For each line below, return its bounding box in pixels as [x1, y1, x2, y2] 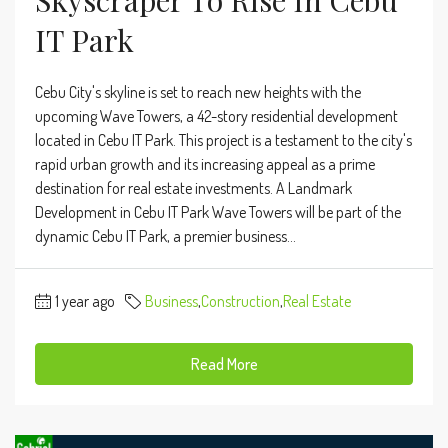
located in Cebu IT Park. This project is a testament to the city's [35, 130, 412, 150]
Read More [190, 354, 258, 374]
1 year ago [55, 291, 115, 311]
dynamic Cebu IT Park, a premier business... [35, 226, 296, 246]
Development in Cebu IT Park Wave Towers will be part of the [35, 202, 401, 222]
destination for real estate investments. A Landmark [35, 178, 352, 198]
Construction [201, 291, 280, 311]
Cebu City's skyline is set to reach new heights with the [35, 82, 361, 102]
